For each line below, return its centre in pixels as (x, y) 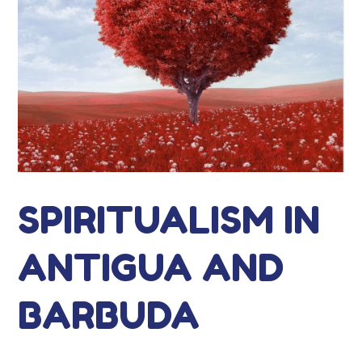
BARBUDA (109, 315)
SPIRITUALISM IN (169, 219)
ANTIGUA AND (151, 267)
